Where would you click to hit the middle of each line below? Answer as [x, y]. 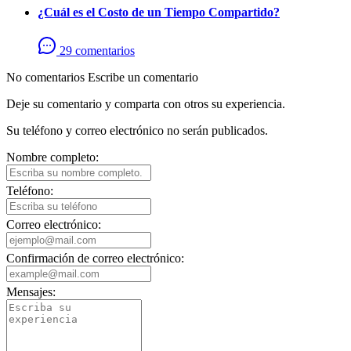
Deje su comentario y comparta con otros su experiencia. [146, 104]
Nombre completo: [52, 157]
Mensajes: [31, 292]
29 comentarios [97, 51]
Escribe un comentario [143, 78]
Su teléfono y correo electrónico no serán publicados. [137, 131]
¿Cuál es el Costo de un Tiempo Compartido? [159, 13]
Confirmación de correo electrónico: [95, 259]
